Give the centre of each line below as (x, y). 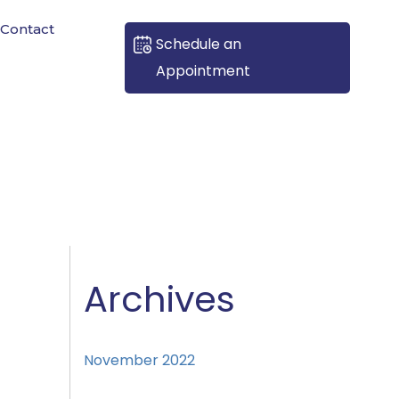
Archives (160, 299)
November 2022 (140, 360)
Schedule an (198, 44)
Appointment (203, 71)
